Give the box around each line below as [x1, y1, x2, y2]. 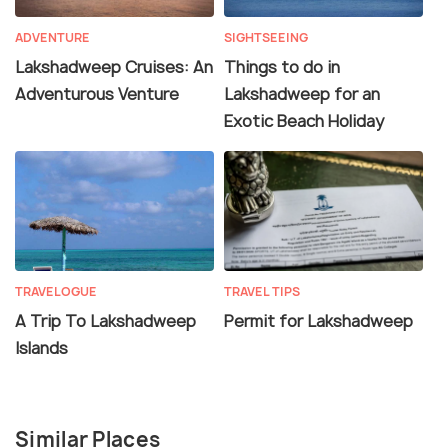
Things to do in [224, 56, 340, 78]
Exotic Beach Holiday [224, 110, 384, 132]
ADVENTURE [15, 29, 90, 46]
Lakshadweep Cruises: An [15, 56, 213, 78]
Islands [15, 337, 68, 359]
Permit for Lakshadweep [224, 310, 413, 332]
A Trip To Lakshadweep [15, 310, 196, 332]
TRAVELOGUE [15, 283, 97, 300]
